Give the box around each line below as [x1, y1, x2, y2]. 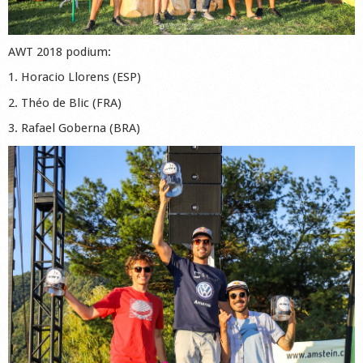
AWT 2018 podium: [8, 44, 111, 59]
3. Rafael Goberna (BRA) [8, 121, 140, 136]
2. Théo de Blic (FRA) [8, 95, 122, 110]
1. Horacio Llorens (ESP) [8, 70, 141, 85]
